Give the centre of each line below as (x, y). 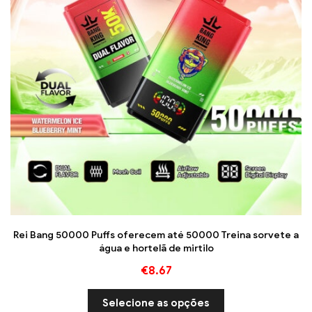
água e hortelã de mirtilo (156, 248)
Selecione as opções (156, 303)
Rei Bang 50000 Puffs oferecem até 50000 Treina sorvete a (156, 235)
